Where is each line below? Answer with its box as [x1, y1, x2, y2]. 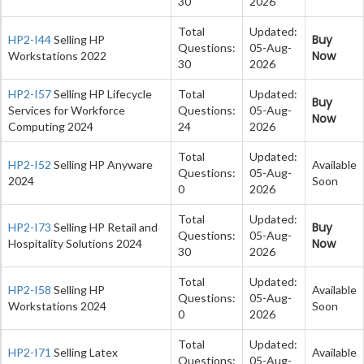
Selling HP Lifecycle [51, 86, 152, 101]
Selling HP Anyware [51, 157, 153, 171]
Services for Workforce [8, 102, 125, 117]
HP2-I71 [8, 344, 51, 359]
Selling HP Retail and [51, 219, 158, 234]
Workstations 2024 [8, 298, 106, 313]
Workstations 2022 [8, 48, 106, 63]
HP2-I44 [8, 32, 51, 46]
